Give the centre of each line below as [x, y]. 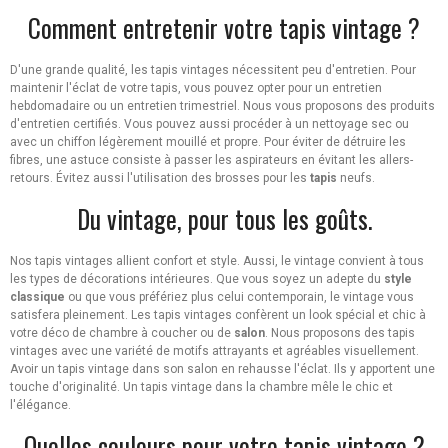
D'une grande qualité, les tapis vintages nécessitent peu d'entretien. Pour [213, 70]
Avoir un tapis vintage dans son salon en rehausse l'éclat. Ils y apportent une [222, 369]
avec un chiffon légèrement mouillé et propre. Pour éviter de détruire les [208, 142]
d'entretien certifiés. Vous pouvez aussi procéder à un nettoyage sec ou [209, 124]
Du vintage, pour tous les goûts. [224, 219]
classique [37, 297]
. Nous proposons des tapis [340, 333]
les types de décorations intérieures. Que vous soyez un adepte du [197, 279]
